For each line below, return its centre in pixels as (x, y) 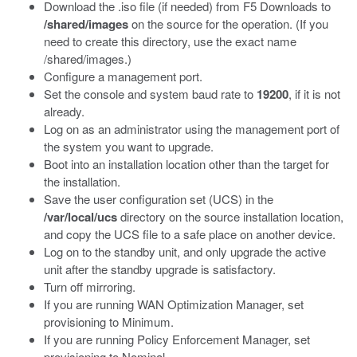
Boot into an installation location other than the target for (186, 164)
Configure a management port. (123, 76)
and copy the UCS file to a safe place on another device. (190, 234)
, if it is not (314, 94)
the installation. (82, 181)
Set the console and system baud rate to (150, 94)
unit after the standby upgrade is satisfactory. (160, 269)
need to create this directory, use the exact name (170, 41)
